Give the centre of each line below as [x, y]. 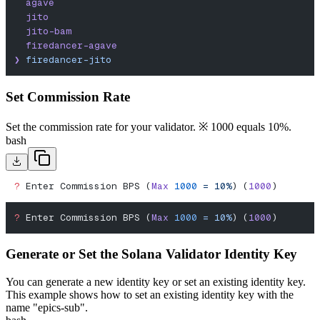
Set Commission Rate [68, 96]
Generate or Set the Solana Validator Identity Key [151, 254]
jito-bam [43, 31]
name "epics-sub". [47, 307]
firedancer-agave [66, 46]
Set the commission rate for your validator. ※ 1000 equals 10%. [149, 126]
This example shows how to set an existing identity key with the [150, 294]
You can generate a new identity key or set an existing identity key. [156, 281]
